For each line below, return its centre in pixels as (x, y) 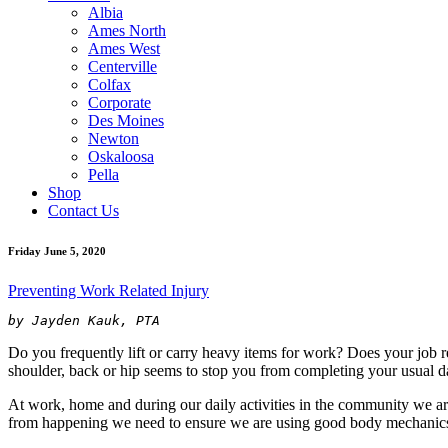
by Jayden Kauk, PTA (84, 320)
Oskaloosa (121, 156)
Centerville (122, 66)
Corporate (119, 102)
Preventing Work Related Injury (108, 290)
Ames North (127, 30)
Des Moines (126, 120)
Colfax (109, 84)
